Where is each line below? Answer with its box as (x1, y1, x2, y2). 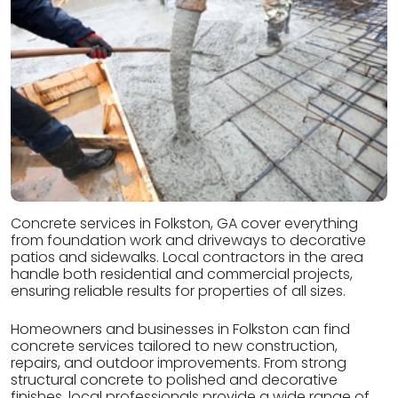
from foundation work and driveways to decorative (11, 230, 366, 251)
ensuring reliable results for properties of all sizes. (11, 281, 346, 302)
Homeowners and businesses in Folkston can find (11, 319, 350, 340)
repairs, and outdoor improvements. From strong (11, 353, 346, 374)
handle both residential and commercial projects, (11, 264, 353, 285)
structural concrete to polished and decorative (11, 370, 338, 391)
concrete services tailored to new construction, (11, 336, 338, 357)
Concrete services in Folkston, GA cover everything (11, 213, 358, 235)
